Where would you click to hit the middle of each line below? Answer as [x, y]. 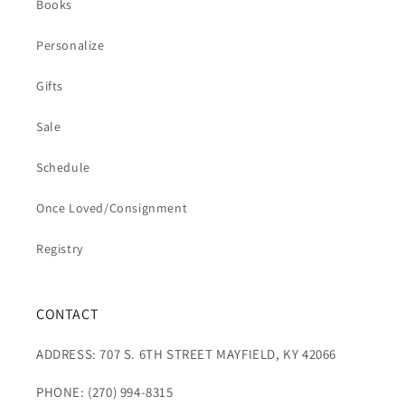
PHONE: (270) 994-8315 [105, 392]
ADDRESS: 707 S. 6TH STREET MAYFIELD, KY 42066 [186, 354]
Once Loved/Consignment [112, 208]
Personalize [71, 46]
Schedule [63, 168]
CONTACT [68, 315]
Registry [60, 249]
